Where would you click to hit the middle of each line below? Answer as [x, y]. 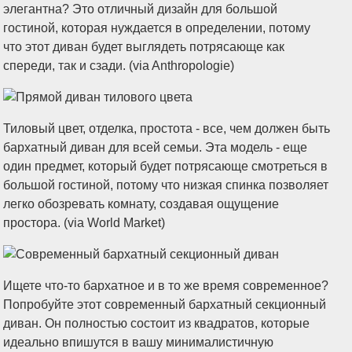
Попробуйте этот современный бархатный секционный [165, 304]
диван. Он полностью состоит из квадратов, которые [157, 323]
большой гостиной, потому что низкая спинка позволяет [166, 185]
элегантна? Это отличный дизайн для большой [141, 9]
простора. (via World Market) [84, 223]
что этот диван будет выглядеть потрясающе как [144, 47]
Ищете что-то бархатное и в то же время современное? [166, 286]
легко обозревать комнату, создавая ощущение [141, 204]
